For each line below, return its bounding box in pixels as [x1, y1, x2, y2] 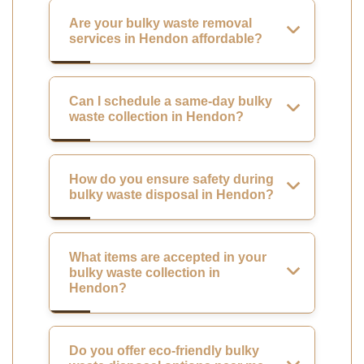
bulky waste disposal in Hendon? [69, 187, 274, 201]
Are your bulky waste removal [69, 15, 252, 30]
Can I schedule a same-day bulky [69, 93, 272, 108]
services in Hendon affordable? [69, 31, 262, 45]
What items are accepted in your [69, 249, 266, 264]
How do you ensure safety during [69, 171, 274, 186]
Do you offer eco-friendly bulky [69, 343, 259, 357]
